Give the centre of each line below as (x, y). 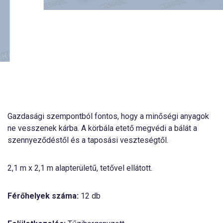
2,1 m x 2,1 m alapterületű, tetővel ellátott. (80, 168)
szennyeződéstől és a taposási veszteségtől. (88, 140)
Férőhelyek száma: (43, 196)
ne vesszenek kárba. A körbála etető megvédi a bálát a (102, 128)
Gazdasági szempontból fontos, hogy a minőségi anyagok (108, 116)
